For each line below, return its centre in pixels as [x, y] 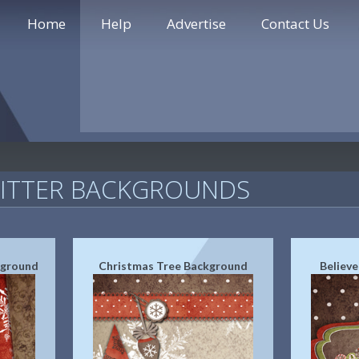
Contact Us [295, 24]
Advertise [196, 24]
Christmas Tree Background [173, 266]
